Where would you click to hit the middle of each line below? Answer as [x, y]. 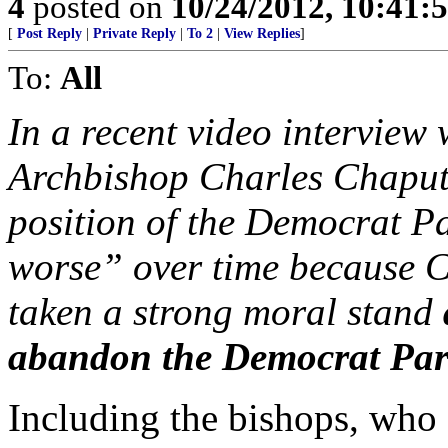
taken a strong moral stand [225, 311]
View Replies [262, 33]
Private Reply [134, 33]
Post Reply [49, 33]
